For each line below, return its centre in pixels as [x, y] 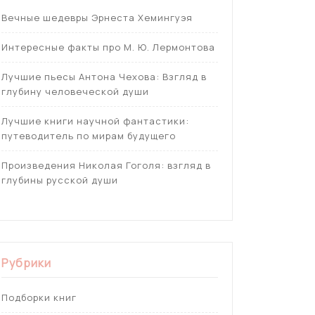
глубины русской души [60, 180]
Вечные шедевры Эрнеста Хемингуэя [97, 17]
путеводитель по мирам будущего [89, 135]
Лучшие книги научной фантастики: [95, 121]
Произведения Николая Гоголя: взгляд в [106, 165]
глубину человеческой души [75, 91]
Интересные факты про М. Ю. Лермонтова [108, 47]
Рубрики [26, 263]
